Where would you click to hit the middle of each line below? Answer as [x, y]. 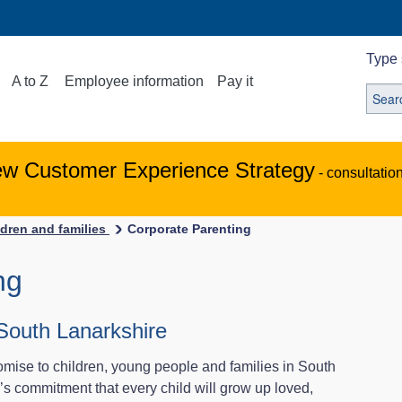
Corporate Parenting [189, 229]
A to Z [31, 81]
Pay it [236, 81]
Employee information [135, 81]
